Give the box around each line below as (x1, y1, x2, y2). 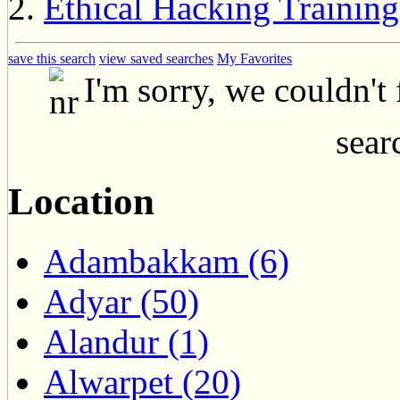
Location (8, 179, 154, 222)
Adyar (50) (44, 281, 199, 321)
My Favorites (217, 50, 292, 66)
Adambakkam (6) (44, 241, 289, 280)
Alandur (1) (44, 321, 209, 361)
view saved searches (99, 50, 213, 66)
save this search (8, 50, 96, 66)
